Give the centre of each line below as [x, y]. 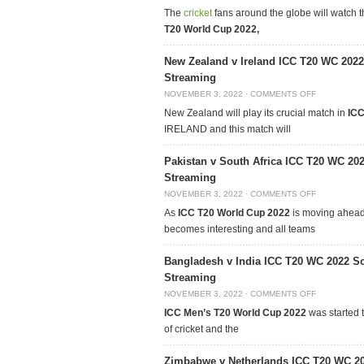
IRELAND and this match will [227, 129]
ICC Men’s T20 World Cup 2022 [236, 313]
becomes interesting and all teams [240, 229]
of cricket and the [201, 329]
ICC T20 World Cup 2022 [234, 213]
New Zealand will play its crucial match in [256, 113]
